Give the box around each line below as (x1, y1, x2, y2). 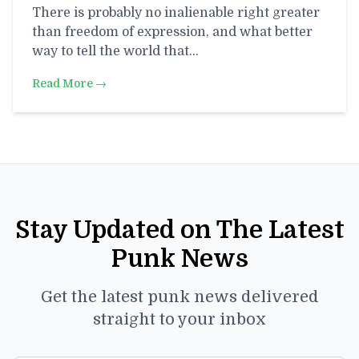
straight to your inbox (93, 310, 266, 329)
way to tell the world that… (32, 44, 199, 58)
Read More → (32, 77, 107, 90)
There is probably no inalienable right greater (32, 6, 320, 20)
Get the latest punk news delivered (40, 288, 319, 307)
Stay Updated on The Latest (14, 216, 345, 244)
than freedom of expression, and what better (32, 25, 313, 39)
